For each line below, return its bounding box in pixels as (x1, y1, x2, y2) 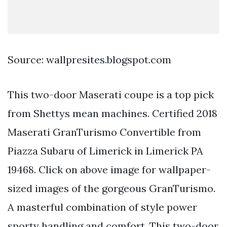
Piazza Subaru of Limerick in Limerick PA (8, 144, 203, 157)
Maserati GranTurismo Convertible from (8, 125, 201, 138)
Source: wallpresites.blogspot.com (8, 53, 171, 66)
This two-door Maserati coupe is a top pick (8, 88, 214, 101)
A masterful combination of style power (8, 200, 197, 213)
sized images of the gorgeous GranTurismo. (8, 181, 215, 195)
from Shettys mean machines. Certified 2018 (8, 106, 217, 120)
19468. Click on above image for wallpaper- (8, 163, 211, 176)
